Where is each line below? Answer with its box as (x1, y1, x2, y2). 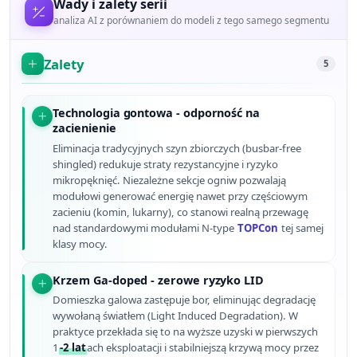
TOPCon (237, 220, 279, 235)
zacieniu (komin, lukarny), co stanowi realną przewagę (53, 204, 309, 219)
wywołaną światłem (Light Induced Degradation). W (53, 308, 299, 324)
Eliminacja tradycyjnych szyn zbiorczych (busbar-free (53, 140, 302, 155)
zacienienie (53, 120, 116, 136)
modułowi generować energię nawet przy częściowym (53, 188, 308, 203)
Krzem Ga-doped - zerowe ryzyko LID (53, 272, 264, 288)
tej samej (279, 220, 324, 235)
